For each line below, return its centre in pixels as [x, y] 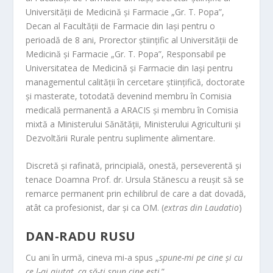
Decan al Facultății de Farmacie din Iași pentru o [121, 26]
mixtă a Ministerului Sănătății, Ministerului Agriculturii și [133, 124]
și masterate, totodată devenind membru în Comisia [129, 96]
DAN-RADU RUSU [81, 236]
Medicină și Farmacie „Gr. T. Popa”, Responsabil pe [126, 54]
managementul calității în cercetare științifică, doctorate [136, 82]
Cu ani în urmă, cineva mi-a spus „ [93, 257]
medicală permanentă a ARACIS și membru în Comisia [132, 110]
